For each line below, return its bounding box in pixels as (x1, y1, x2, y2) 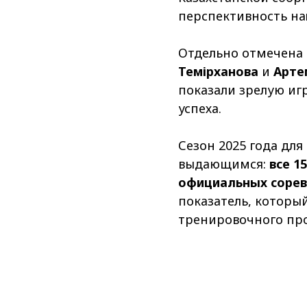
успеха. (178, 100, 221, 117)
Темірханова (178, 63, 258, 80)
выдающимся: (178, 156, 269, 173)
